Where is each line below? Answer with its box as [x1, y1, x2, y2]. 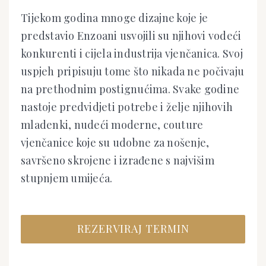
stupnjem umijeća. [21, 171, 113, 186]
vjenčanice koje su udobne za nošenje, [21, 135, 210, 150]
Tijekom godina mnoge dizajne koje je [21, 11, 208, 26]
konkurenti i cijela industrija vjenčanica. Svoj [21, 46, 243, 61]
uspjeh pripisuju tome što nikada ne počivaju [21, 64, 244, 79]
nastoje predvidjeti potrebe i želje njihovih [21, 100, 233, 115]
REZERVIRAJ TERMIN [77, 221, 189, 236]
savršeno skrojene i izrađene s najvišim [21, 153, 214, 168]
